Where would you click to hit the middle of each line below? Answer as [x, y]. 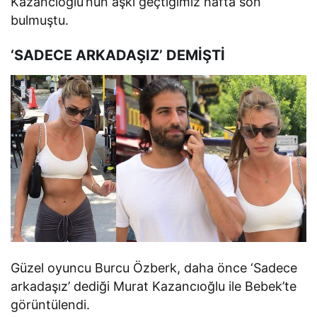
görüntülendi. [50, 305]
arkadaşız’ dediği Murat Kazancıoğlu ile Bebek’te [154, 287]
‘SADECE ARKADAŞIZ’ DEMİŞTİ [118, 56]
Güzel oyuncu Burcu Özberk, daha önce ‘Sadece [154, 268]
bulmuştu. [40, 21]
